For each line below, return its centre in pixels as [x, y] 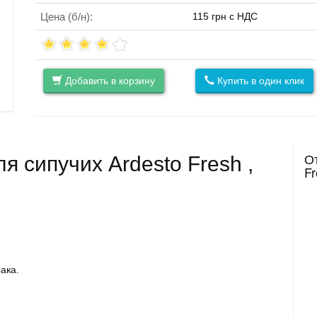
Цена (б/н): [67, 17]
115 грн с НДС [225, 16]
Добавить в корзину [109, 81]
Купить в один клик [259, 81]
